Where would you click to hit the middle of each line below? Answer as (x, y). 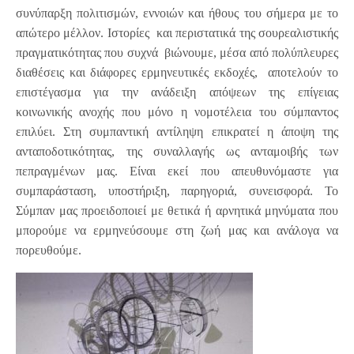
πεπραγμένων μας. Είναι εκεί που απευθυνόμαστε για (177, 171)
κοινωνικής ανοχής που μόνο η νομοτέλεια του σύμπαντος (177, 112)
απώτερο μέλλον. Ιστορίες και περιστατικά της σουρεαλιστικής (177, 33)
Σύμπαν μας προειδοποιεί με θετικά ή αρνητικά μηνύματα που (177, 211)
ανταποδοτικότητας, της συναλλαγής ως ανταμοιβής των (177, 152)
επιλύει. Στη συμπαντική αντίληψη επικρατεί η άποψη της (177, 132)
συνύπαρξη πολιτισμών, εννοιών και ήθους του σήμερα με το (177, 13)
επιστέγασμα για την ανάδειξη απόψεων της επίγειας (177, 92)
